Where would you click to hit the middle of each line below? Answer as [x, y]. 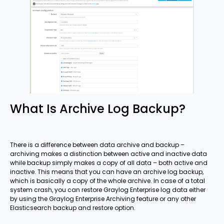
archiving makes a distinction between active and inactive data [108, 153]
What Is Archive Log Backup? [98, 109]
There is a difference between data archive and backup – [97, 144]
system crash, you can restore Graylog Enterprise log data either [108, 189]
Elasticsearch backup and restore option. [73, 207]
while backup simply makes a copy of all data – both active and [109, 162]
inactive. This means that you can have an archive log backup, [107, 171]
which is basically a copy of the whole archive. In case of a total [107, 180]
